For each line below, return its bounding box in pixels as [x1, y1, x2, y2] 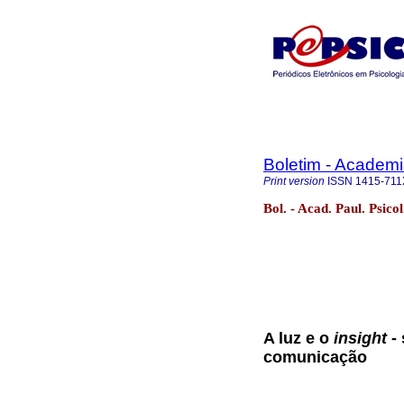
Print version [263, 175, 325, 188]
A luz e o [263, 328, 334, 347]
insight [334, 328, 387, 347]
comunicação [263, 347, 367, 366]
